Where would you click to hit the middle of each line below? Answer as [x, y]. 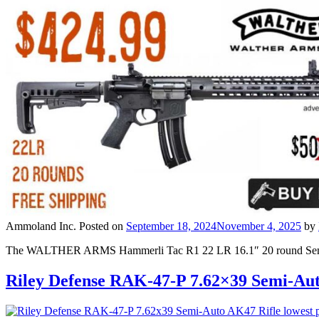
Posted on [103, 226]
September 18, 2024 [171, 226]
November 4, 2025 [259, 226]
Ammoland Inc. [41, 226]
